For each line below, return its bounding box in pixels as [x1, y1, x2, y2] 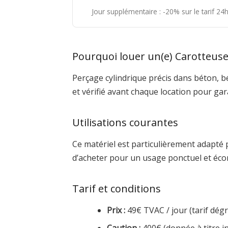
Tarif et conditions [72, 182, 161, 195]
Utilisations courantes [72, 116, 178, 129]
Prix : [107, 205, 125, 216]
